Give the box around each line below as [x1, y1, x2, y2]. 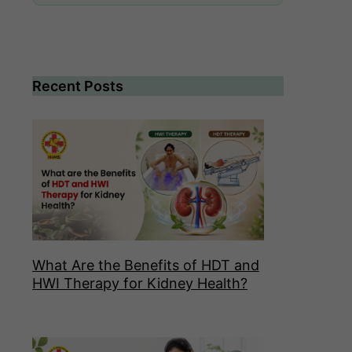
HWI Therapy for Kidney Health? [32, 275, 247, 292]
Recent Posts [32, 78, 123, 94]
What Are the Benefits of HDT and [32, 257, 259, 274]
